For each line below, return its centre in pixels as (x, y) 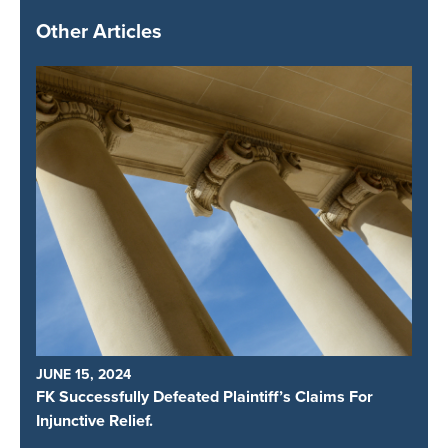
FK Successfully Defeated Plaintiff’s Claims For (204, 396)
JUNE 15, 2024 (83, 373)
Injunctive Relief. (94, 420)
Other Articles (99, 30)
